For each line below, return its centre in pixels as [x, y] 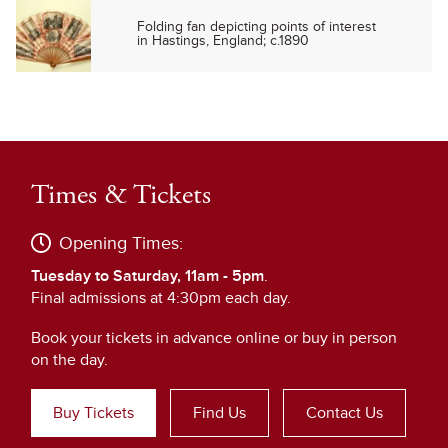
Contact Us [344, 412]
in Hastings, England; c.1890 [223, 41]
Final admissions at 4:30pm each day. [161, 297]
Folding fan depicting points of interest [257, 27]
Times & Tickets [121, 194]
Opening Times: [121, 242]
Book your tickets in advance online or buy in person [214, 337]
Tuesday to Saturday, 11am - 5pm [147, 275]
